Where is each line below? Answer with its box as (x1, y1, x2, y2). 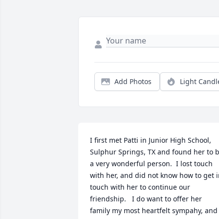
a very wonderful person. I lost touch (90, 159, 213, 169)
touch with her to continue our (90, 182, 190, 192)
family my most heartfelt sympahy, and (90, 206, 218, 216)
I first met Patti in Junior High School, (90, 135, 211, 145)
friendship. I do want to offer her (90, 194, 202, 204)
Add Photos (114, 77, 152, 87)
